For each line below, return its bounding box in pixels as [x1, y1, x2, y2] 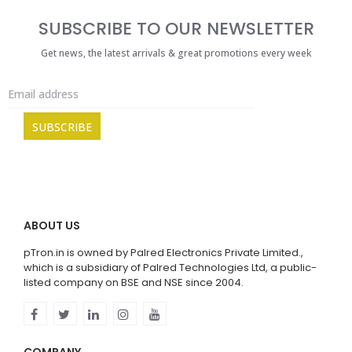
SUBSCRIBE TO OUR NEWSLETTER [38, 16, 314, 41]
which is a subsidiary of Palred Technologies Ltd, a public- [24, 259, 317, 275]
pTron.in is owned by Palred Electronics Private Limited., [24, 244, 303, 260]
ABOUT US [24, 217, 80, 233]
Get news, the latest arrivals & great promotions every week [41, 46, 311, 60]
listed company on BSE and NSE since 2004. [24, 274, 244, 290]
